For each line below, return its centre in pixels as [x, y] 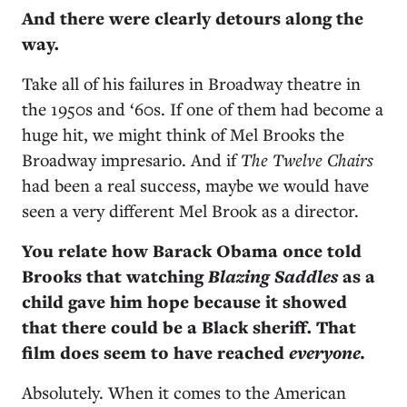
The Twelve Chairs [307, 159]
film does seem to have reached [155, 352]
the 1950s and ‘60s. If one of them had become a [203, 109]
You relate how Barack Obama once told [192, 251]
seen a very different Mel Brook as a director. [190, 210]
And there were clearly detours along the [193, 18]
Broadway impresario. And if [131, 159]
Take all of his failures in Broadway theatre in [191, 83]
